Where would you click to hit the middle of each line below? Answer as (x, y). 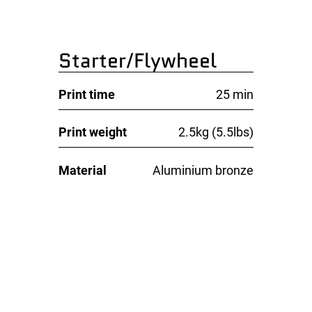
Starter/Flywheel (138, 61)
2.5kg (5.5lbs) (216, 132)
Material (83, 170)
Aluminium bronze (203, 170)
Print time (87, 95)
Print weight (93, 132)
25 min (234, 95)
